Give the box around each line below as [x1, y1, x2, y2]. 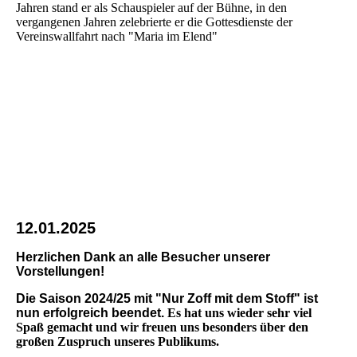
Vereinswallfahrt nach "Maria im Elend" [16, 29, 221, 43]
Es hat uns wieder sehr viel [167, 305, 312, 320]
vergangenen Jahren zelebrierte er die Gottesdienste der [16, 14, 292, 29]
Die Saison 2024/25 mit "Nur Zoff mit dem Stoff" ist [16, 291, 318, 305]
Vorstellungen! [16, 264, 104, 278]
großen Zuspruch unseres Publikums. [16, 334, 219, 348]
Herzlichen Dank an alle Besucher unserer [16, 249, 270, 264]
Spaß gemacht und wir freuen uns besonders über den [16, 320, 308, 334]
